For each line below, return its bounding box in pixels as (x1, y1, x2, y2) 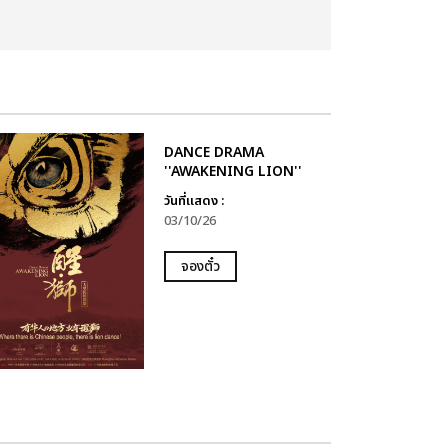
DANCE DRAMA (163, 142, 264, 163)
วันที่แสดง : (163, 191, 224, 211)
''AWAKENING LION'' (163, 161, 302, 182)
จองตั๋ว (180, 256, 220, 277)
